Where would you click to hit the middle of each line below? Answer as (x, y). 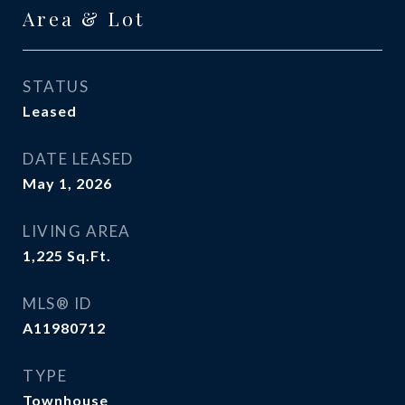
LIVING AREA (77, 231)
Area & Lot (84, 18)
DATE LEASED (78, 159)
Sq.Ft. (89, 255)
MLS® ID (57, 303)
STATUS (56, 86)
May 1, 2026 (67, 183)
